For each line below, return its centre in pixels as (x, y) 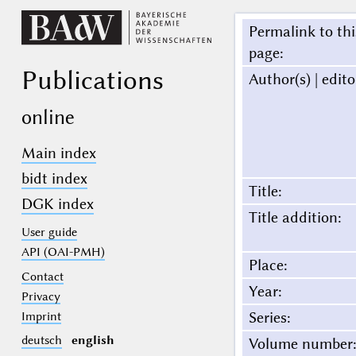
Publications (92, 80)
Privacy (41, 296)
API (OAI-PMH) (63, 252)
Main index (58, 153)
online (48, 116)
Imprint (41, 316)
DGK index (57, 204)
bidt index (54, 179)
